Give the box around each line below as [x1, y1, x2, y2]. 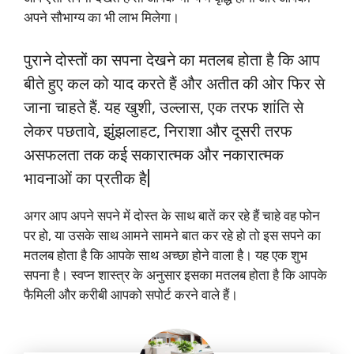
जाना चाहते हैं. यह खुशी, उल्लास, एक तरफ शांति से [24, 97, 303, 117]
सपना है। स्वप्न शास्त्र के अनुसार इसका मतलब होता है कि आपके [24, 266, 327, 283]
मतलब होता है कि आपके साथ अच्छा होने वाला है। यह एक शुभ [24, 247, 307, 263]
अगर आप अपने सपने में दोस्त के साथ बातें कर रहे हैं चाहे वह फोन [24, 207, 320, 224]
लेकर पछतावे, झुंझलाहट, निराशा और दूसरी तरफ [24, 121, 292, 141]
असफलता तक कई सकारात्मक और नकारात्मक [24, 145, 284, 164]
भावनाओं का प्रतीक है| [24, 168, 150, 188]
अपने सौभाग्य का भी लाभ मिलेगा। [24, 9, 179, 26]
